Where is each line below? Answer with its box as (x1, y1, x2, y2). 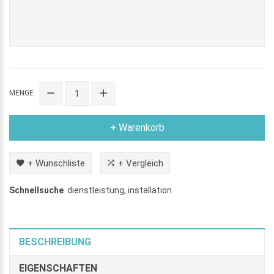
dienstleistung (67, 185, 124, 195)
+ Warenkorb (109, 121, 165, 133)
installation (128, 185, 172, 195)
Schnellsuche (9, 185, 64, 195)
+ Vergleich (118, 157, 163, 169)
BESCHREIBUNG (19, 235, 91, 248)
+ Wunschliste (28, 157, 85, 169)
